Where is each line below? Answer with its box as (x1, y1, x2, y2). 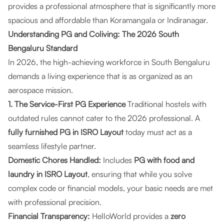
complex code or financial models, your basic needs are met (8, 183, 213, 193)
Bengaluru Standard (8, 43, 77, 53)
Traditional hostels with (125, 99, 206, 109)
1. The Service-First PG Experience (8, 99, 125, 109)
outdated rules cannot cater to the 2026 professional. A (8, 113, 200, 123)
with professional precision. (8, 197, 101, 207)
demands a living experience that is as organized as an (8, 71, 192, 81)
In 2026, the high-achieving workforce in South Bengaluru (8, 57, 210, 67)
